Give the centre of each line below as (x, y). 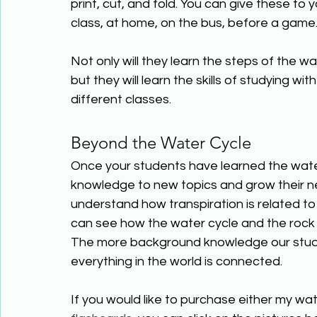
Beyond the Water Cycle (163, 143)
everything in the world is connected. (178, 262)
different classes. (122, 100)
